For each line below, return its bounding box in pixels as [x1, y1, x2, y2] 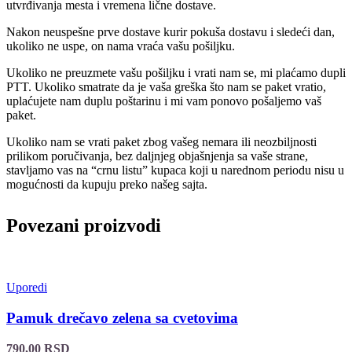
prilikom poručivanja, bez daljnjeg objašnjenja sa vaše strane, [6, 149, 308, 163]
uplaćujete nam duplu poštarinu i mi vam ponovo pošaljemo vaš [6, 94, 321, 108]
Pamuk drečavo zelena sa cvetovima [6, 309, 238, 326]
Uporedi [6, 280, 47, 295]
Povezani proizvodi [6, 215, 161, 236]
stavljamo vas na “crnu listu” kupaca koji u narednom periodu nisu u [6, 163, 344, 178]
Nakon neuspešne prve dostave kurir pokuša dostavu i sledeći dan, [6, 25, 335, 39]
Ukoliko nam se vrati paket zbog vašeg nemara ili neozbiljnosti [6, 135, 317, 149]
